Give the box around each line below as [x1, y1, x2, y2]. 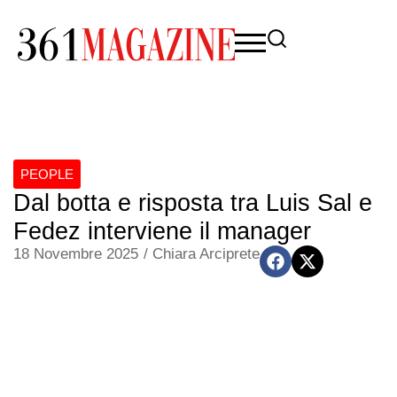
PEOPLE [20, 167, 74, 182]
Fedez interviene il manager [13, 218, 311, 245]
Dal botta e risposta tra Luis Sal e [13, 190, 372, 216]
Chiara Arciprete [152, 245, 260, 262]
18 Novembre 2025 [13, 245, 138, 262]
